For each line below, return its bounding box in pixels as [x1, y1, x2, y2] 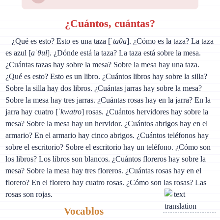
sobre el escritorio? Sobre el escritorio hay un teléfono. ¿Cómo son [5, 142, 211, 151]
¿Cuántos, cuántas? [65, 17, 155, 29]
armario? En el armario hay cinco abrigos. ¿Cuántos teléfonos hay [5, 131, 209, 139]
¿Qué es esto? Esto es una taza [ [12, 36, 110, 45]
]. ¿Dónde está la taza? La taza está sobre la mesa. [47, 48, 201, 57]
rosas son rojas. [5, 190, 53, 198]
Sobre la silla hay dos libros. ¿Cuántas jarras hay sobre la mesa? [5, 83, 202, 92]
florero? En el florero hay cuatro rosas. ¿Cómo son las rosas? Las [5, 178, 207, 187]
